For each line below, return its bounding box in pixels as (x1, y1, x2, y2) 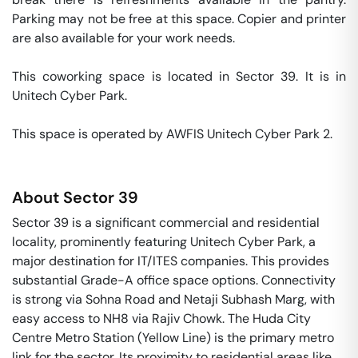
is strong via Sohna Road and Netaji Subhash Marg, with (12, 291, 335, 308)
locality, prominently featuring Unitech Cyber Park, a (12, 233, 316, 250)
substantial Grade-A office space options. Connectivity (12, 272, 336, 288)
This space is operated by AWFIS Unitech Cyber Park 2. (12, 125, 336, 142)
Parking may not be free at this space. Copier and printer (12, 10, 346, 27)
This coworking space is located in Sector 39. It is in (12, 68, 346, 85)
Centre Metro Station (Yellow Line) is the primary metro (12, 329, 334, 346)
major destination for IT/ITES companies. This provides (12, 253, 329, 269)
